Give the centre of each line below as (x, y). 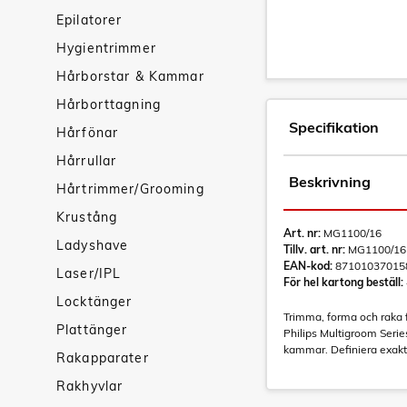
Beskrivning (330, 182)
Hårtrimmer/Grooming (130, 189)
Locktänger (94, 302)
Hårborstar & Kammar (130, 76)
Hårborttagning (109, 104)
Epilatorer (89, 20)
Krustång (87, 217)
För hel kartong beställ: (343, 282)
